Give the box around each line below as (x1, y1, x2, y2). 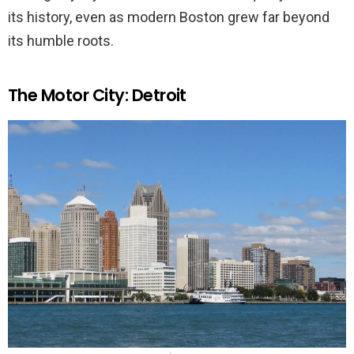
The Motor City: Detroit (8, 83, 186, 107)
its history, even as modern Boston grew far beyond (8, 8, 330, 25)
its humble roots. (8, 32, 114, 49)
